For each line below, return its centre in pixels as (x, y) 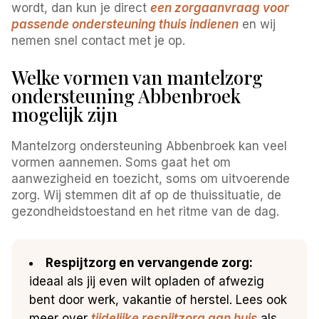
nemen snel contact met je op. (99, 40)
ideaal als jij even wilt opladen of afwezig (147, 281)
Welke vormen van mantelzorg (137, 77)
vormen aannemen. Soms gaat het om (121, 162)
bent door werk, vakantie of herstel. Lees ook (158, 299)
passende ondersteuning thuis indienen (125, 24)
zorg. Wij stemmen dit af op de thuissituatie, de (147, 195)
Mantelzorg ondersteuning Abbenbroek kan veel (150, 146)
